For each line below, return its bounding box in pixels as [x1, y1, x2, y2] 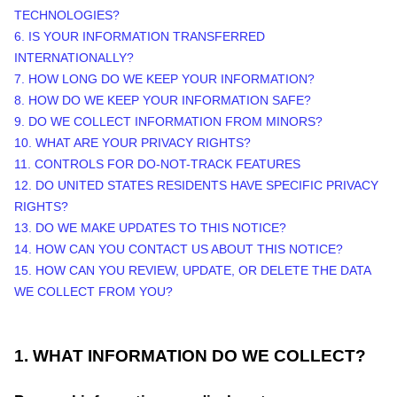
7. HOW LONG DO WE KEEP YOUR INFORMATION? [14, 72, 315, 86]
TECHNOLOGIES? [14, 8, 120, 22]
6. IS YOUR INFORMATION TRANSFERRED [14, 29, 265, 43]
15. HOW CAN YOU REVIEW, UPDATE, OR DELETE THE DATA [14, 263, 370, 277]
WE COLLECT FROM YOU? [14, 284, 173, 299]
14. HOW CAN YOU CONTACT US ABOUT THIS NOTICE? [14, 242, 343, 256]
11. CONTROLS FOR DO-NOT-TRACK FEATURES [14, 157, 300, 171]
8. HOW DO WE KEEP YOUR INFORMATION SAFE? [14, 93, 311, 107]
